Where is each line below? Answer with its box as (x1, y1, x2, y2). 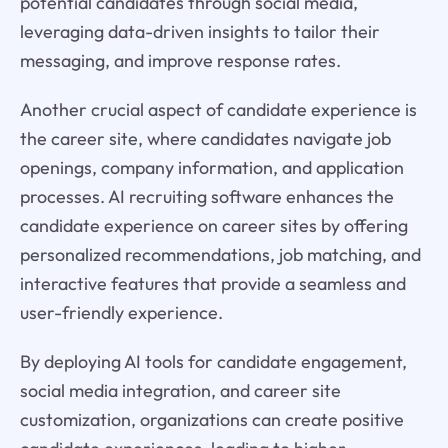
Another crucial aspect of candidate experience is (19, 97, 417, 121)
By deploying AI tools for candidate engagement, (19, 349, 407, 373)
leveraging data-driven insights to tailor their (19, 20, 380, 43)
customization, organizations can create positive (19, 407, 404, 431)
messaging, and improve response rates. (19, 49, 341, 72)
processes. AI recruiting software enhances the (19, 184, 394, 208)
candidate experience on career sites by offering (19, 213, 408, 237)
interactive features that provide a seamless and (19, 271, 406, 295)
